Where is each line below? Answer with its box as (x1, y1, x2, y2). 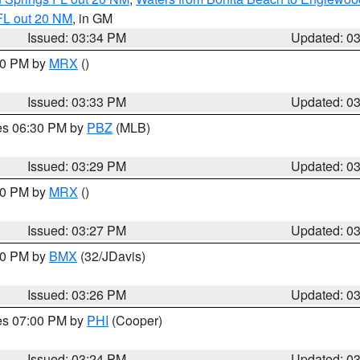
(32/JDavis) (77, 247, 145, 265)
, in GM (72, 9, 112, 27)
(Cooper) (108, 311, 162, 329)
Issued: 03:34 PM (27, 28, 127, 47)
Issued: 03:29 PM (27, 157, 127, 175)
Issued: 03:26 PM (27, 285, 127, 304)
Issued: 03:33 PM (27, 92, 127, 111)
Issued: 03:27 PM (27, 221, 127, 239)
